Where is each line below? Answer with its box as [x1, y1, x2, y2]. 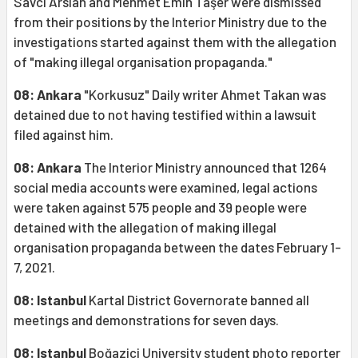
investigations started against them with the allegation [14, 34, 336, 50]
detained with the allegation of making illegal [14, 219, 276, 236]
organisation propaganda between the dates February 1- [14, 239, 341, 256]
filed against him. [14, 126, 113, 143]
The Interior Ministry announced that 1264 [82, 159, 327, 176]
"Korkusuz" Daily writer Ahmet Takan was [82, 86, 326, 103]
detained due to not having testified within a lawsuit [14, 106, 316, 123]
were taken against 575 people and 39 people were [14, 199, 307, 216]
